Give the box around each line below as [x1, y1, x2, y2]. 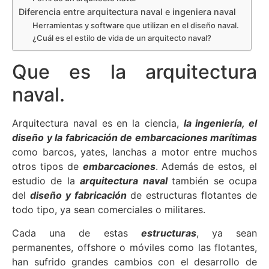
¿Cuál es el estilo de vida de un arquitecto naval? [32, 33, 211, 43]
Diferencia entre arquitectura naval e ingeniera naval [19, 7, 236, 17]
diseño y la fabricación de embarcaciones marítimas [12, 131, 257, 144]
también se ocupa [172, 175, 258, 187]
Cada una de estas [12, 226, 141, 239]
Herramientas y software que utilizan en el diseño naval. [32, 20, 239, 31]
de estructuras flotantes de [126, 189, 258, 202]
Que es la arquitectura [12, 60, 257, 84]
